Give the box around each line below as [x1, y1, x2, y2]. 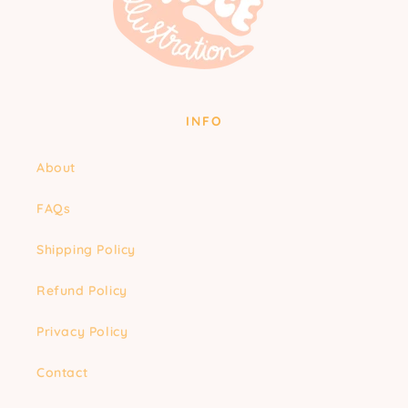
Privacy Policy [36, 323, 128, 341]
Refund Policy [36, 282, 127, 300]
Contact [36, 364, 88, 382]
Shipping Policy [36, 241, 136, 259]
